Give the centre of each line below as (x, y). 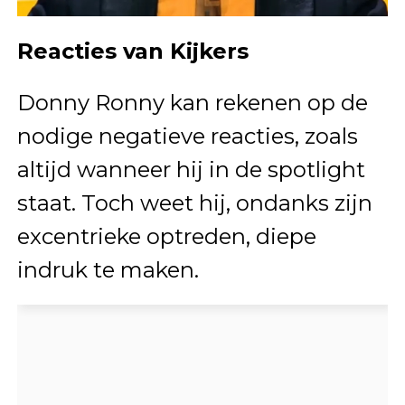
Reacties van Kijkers (132, 51)
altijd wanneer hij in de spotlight (191, 170)
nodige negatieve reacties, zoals (187, 136)
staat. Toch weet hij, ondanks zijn (194, 203)
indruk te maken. (108, 270)
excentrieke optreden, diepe (166, 236)
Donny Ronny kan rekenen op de (192, 103)
